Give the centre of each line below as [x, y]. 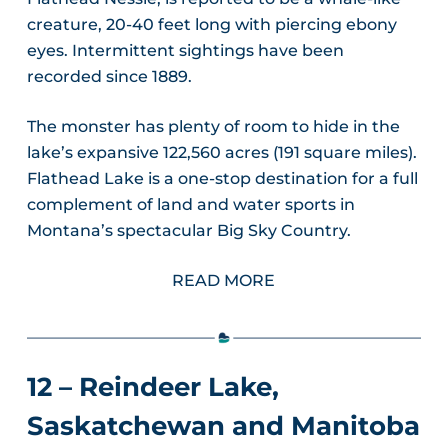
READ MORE [224, 281]
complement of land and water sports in [190, 205]
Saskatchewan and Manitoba [223, 426]
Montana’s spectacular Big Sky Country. [188, 231]
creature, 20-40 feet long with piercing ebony [211, 25]
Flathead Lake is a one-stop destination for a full [222, 179]
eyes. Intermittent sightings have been [185, 51]
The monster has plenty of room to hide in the [213, 127]
